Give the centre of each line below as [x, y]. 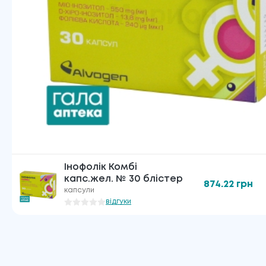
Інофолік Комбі [101, 167]
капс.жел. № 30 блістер [123, 179]
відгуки [118, 201]
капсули [79, 190]
